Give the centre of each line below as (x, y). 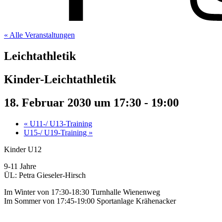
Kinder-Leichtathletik (60, 79)
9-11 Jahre (20, 166)
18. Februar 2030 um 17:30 (73, 102)
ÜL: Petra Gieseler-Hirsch (45, 175)
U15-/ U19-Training (56, 132)
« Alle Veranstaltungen (39, 35)
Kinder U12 (23, 149)
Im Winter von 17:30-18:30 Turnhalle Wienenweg (82, 192)
